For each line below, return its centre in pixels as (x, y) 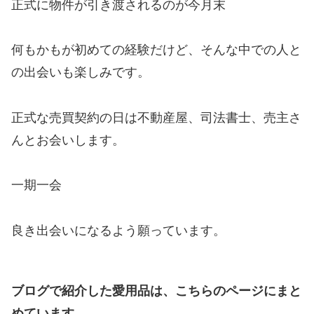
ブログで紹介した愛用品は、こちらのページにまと (156, 291)
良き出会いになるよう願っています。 (118, 230)
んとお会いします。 (68, 140)
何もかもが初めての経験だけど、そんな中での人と (156, 50)
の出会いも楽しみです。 (81, 73)
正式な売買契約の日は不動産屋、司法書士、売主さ (156, 117)
